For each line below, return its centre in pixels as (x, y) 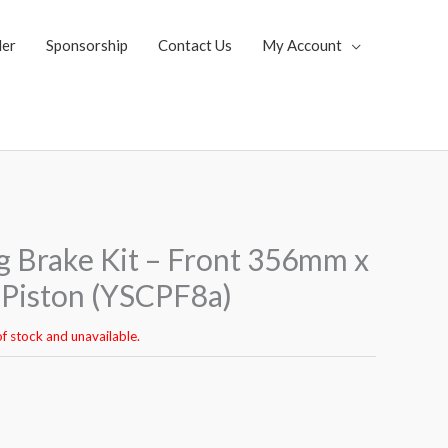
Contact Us (195, 45)
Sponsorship (87, 45)
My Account (302, 45)
